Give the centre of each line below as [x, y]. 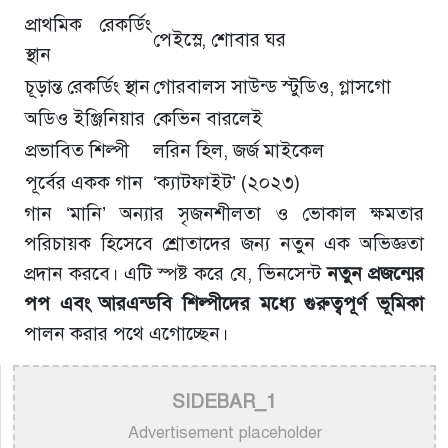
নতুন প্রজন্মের [375, 273]
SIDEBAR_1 [224, 401]
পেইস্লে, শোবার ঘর [219, 39]
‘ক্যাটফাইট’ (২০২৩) [226, 182]
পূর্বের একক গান [84, 182]
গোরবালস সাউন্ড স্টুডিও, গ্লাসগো [272, 86]
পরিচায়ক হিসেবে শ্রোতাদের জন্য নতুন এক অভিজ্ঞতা [224, 243]
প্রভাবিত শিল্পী [77, 150]
